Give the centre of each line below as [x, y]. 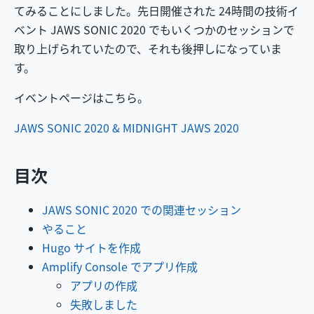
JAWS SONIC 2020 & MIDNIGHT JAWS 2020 [127, 127]
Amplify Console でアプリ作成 [120, 266]
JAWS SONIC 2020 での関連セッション [142, 209]
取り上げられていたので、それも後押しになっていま [148, 48]
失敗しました [104, 304]
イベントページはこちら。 [81, 97]
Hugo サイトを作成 [91, 247]
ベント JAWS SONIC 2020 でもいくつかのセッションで [154, 29]
